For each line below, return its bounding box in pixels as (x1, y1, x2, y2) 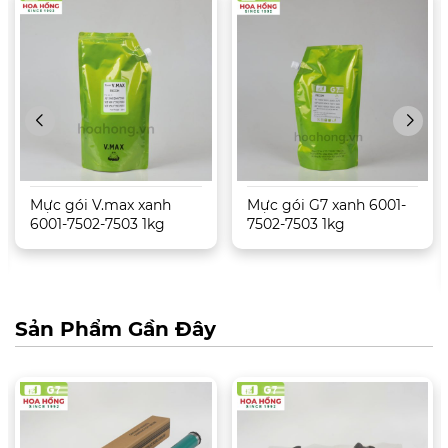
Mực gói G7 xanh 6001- (246, 195, 406, 214)
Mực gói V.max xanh (30, 195, 171, 214)
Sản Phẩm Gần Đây (15, 316, 216, 341)
